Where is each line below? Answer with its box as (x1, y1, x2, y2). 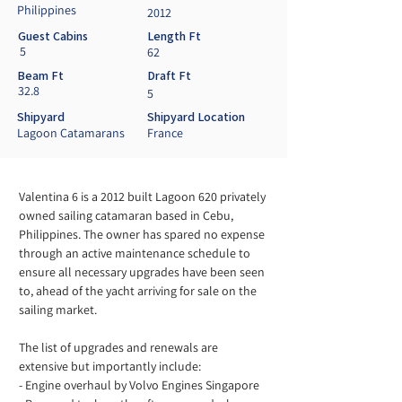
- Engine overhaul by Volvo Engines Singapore (19, 377, 259, 393)
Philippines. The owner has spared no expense (19, 226, 267, 242)
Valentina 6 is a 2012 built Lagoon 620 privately (19, 188, 268, 205)
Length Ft (147, 28, 201, 44)
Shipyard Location (147, 109, 245, 125)
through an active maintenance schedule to (19, 245, 253, 261)
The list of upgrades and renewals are (19, 339, 221, 355)
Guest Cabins (18, 28, 88, 44)
